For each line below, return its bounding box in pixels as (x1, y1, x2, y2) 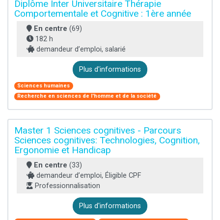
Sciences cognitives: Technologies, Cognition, (14, 134, 200, 146)
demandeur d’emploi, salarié (34, 45, 126, 54)
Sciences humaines (17, 82, 70, 89)
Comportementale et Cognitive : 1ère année (14, 8, 191, 20)
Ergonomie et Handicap (14, 144, 111, 156)
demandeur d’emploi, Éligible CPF (34, 171, 141, 180)
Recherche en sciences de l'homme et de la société (17, 93, 157, 100)
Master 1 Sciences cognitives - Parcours (14, 124, 181, 136)
